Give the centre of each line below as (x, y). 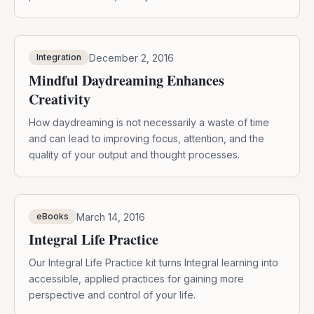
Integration (59, 57)
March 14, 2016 (111, 217)
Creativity (60, 100)
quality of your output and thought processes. (134, 155)
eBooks (53, 217)
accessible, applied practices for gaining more (136, 279)
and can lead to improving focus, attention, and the (146, 139)
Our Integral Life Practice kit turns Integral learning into (153, 263)
